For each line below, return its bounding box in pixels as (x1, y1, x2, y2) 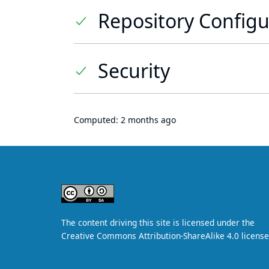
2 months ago (121, 114, 176, 125)
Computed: (74, 114, 121, 125)
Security (98, 58, 170, 83)
